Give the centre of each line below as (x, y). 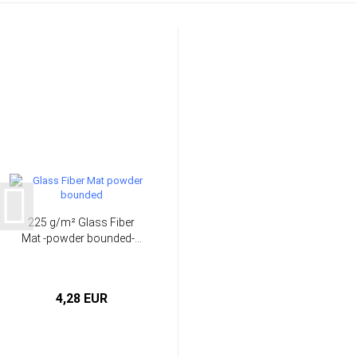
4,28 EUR (81, 298)
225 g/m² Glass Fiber (81, 222)
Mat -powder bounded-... (81, 238)
